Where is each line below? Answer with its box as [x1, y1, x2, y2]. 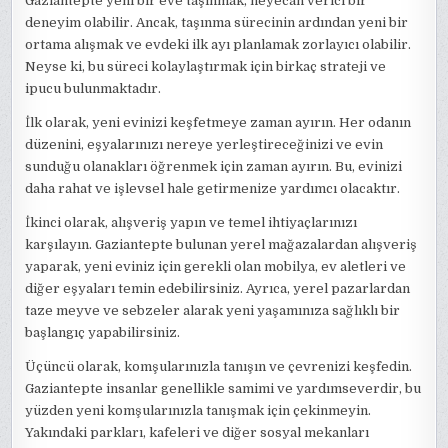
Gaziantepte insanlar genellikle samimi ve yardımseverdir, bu [25, 380, 422, 396]
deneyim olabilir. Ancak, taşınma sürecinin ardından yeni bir [25, 14, 409, 30]
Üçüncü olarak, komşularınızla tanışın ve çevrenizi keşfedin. [25, 358, 413, 374]
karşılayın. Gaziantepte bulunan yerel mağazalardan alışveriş [25, 236, 418, 252]
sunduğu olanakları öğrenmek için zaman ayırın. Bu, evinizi [25, 158, 403, 174]
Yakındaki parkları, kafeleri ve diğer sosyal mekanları [25, 424, 370, 440]
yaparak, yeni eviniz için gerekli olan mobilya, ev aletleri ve [25, 258, 407, 274]
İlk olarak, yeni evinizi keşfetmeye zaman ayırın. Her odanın [25, 114, 412, 130]
